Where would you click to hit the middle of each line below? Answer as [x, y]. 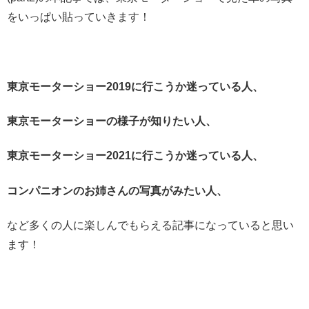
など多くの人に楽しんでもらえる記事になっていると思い [150, 226]
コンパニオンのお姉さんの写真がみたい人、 [117, 190]
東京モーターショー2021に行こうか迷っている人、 [135, 156]
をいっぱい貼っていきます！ [79, 17]
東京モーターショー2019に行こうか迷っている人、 [135, 86]
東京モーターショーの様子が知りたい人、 [112, 121]
